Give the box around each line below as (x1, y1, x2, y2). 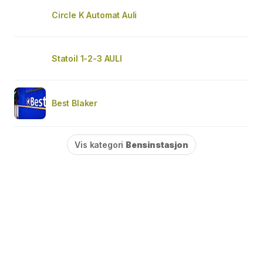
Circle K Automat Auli (52, 9, 137, 20)
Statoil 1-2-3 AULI (52, 53, 122, 63)
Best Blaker (52, 97, 98, 108)
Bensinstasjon (126, 139, 188, 150)
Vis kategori (75, 139, 126, 150)
